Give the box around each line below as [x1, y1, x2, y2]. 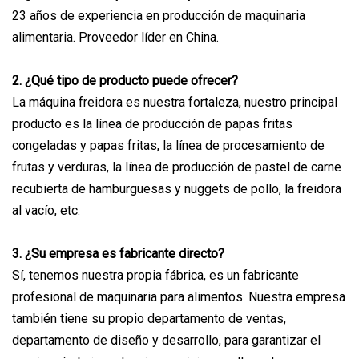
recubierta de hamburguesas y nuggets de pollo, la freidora [12, 180, 341, 196]
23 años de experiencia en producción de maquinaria [12, 7, 305, 23]
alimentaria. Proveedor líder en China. [12, 29, 219, 45]
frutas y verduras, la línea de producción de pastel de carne [12, 159, 341, 175]
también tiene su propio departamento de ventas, [12, 310, 286, 326]
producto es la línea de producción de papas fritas [12, 115, 292, 131]
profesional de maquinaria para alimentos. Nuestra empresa [12, 288, 345, 305]
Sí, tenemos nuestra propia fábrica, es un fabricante [12, 267, 299, 283]
